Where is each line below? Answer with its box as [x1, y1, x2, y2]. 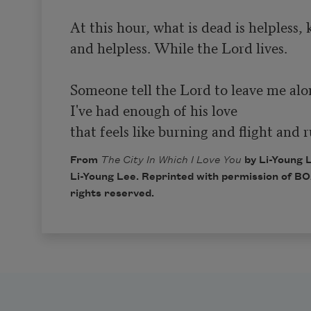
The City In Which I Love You [100, 154, 242, 166]
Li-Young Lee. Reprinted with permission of [69, 171, 294, 183]
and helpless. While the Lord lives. [69, 36, 287, 58]
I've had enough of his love [69, 99, 237, 120]
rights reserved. [69, 187, 154, 199]
